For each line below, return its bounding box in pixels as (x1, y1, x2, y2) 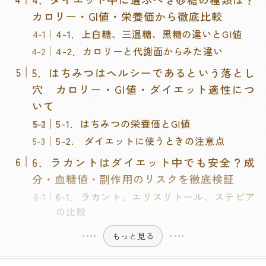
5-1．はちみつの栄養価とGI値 (56, 116, 191, 131)
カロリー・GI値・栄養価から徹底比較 (31, 8, 223, 24)
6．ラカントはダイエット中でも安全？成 (31, 154, 256, 170)
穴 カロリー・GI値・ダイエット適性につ (31, 81, 256, 97)
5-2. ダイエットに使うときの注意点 (56, 134, 226, 148)
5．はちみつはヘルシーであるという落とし (31, 64, 256, 80)
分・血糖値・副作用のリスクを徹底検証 (31, 170, 235, 186)
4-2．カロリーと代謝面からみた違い (56, 44, 224, 59)
